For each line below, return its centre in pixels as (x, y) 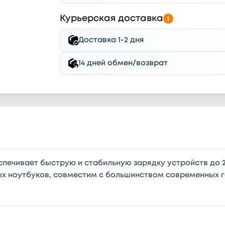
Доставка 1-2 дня (111, 40)
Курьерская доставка (112, 18)
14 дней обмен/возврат (123, 63)
